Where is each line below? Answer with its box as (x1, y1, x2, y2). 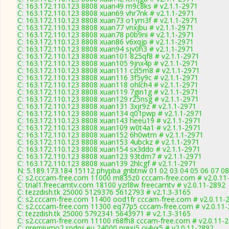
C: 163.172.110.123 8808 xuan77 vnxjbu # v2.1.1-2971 (17, 22, 194, 32)
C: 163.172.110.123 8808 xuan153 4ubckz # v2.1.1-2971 (17, 137, 199, 147)
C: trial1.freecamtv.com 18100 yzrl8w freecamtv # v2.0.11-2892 (17, 180, 225, 190)
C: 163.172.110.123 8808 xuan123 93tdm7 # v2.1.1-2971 (17, 151, 202, 161)
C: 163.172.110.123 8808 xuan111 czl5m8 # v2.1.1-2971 (17, 65, 200, 75)
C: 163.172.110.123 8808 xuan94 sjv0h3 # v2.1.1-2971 (17, 44, 194, 54)
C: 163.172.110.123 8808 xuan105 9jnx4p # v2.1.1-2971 (17, 58, 198, 68)
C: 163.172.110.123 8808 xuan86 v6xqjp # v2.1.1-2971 (17, 37, 194, 47)
